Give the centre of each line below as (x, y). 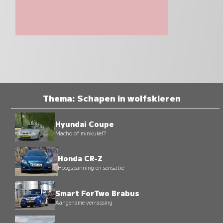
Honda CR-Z (80, 158)
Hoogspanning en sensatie (91, 167)
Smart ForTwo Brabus (98, 193)
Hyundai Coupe (84, 124)
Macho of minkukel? (80, 133)
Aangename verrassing (84, 202)
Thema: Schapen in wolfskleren (111, 98)
